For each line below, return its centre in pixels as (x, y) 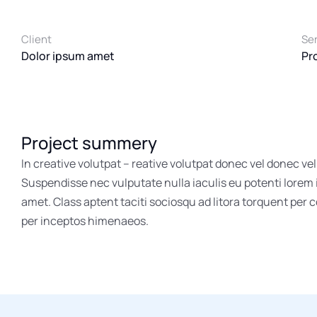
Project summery (89, 142)
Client (36, 39)
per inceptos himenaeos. (85, 220)
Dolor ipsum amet (68, 56)
